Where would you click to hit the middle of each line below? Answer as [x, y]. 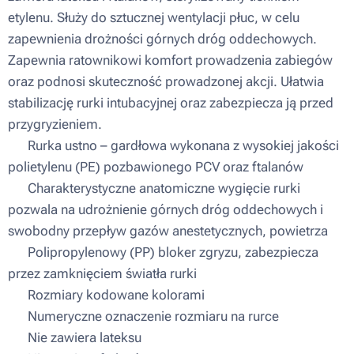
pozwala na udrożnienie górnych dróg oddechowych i [166, 209]
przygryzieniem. [55, 124]
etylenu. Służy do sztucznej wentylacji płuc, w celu [154, 17]
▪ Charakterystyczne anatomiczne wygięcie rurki [154, 188]
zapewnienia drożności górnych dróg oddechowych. [162, 39]
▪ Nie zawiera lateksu [75, 337]
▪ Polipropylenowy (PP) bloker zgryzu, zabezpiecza [163, 252]
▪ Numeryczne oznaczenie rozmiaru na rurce [143, 316]
